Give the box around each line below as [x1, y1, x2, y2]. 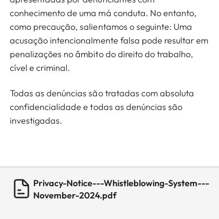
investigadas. [10, 115, 63, 127]
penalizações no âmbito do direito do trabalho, [10, 48, 194, 60]
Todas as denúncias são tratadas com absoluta [10, 88, 195, 99]
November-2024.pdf [33, 190, 117, 201]
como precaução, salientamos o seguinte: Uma [10, 21, 193, 33]
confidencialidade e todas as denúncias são [10, 101, 183, 113]
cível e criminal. [10, 62, 70, 74]
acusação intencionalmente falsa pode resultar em [10, 35, 209, 46]
